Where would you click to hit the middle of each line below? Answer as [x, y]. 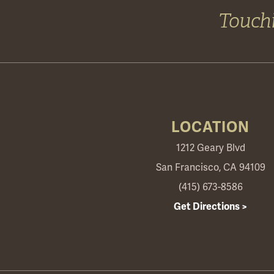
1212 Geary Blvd [210, 148]
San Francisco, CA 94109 [210, 168]
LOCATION [210, 128]
